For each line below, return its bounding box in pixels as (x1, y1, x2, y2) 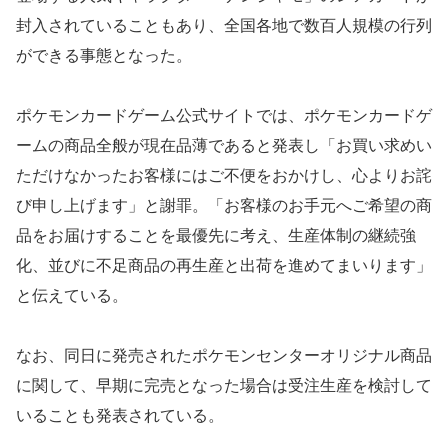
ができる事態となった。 (16, 43, 192, 67)
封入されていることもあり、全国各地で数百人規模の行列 (16, 13, 432, 37)
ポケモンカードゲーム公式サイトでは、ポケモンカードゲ (16, 103, 432, 127)
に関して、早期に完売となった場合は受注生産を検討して (16, 373, 432, 397)
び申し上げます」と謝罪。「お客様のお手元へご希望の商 (16, 193, 432, 217)
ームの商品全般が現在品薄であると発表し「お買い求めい (16, 133, 432, 157)
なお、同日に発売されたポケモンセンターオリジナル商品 (16, 343, 432, 367)
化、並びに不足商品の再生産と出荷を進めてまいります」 (16, 253, 432, 277)
